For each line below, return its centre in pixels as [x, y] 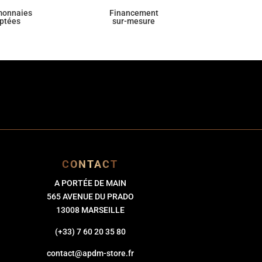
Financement [134, 13]
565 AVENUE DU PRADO [90, 196]
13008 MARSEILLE [90, 210]
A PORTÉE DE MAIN [90, 183]
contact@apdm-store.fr [90, 253]
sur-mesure [134, 21]
